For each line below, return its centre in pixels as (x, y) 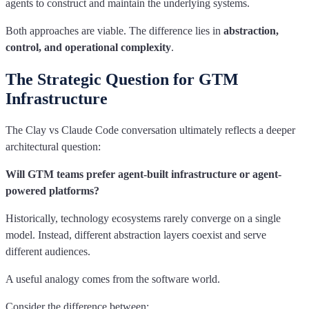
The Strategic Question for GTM (122, 79)
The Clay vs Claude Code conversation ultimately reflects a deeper (150, 130)
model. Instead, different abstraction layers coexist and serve (136, 235)
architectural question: (53, 146)
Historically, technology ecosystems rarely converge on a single (143, 218)
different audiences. (48, 251)
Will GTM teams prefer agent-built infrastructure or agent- (143, 174)
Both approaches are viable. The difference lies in (114, 30)
